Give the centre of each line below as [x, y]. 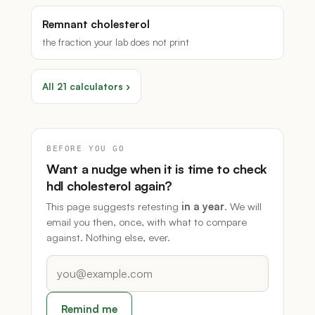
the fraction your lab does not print [116, 42]
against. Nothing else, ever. [108, 237]
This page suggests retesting [114, 206]
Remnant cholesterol [96, 24]
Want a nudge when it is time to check [157, 169]
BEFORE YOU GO [86, 149]
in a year [203, 206]
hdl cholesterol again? [110, 186]
